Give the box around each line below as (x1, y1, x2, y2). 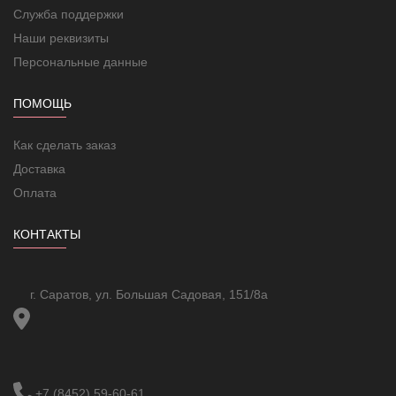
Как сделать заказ (13, 137, 116, 152)
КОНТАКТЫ (13, 226, 80, 241)
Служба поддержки (13, 6, 124, 21)
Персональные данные (13, 54, 148, 69)
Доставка (13, 161, 65, 176)
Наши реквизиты (13, 30, 109, 45)
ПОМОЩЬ (13, 95, 72, 110)
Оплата (13, 185, 57, 200)
